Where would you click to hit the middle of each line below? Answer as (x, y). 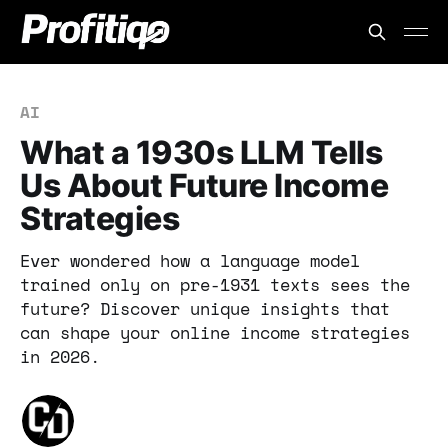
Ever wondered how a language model (190, 260)
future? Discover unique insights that (205, 308)
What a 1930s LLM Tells (201, 152)
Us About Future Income (204, 185)
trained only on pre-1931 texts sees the (215, 284)
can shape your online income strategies (215, 332)
